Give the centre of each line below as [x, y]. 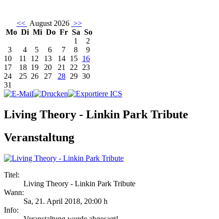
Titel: [12, 175]
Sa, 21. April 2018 [52, 201]
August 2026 [49, 23]
